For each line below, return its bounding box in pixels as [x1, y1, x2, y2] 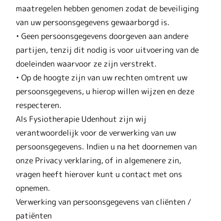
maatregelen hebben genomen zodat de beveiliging [16, 2, 199, 14]
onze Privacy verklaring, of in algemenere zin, [16, 154, 181, 166]
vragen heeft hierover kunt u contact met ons [16, 168, 182, 180]
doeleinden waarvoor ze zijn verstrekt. [16, 58, 157, 69]
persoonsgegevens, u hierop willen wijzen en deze [16, 85, 194, 97]
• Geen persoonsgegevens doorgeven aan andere [16, 30, 188, 41]
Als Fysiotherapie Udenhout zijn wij [16, 113, 147, 124]
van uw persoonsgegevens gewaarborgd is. [16, 16, 170, 28]
